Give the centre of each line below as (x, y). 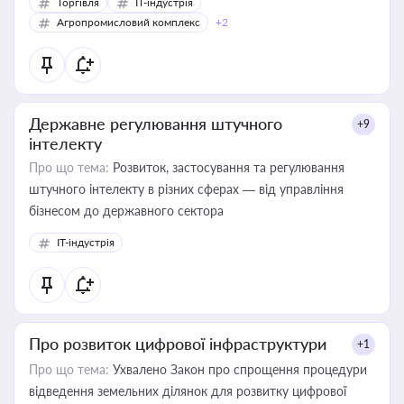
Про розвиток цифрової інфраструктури (178, 344)
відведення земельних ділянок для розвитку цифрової (188, 391)
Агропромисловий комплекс (129, 22)
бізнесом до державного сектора (126, 211)
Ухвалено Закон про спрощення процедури (238, 369)
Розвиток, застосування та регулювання (227, 167)
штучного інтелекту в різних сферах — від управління (186, 189)
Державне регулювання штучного (156, 124)
